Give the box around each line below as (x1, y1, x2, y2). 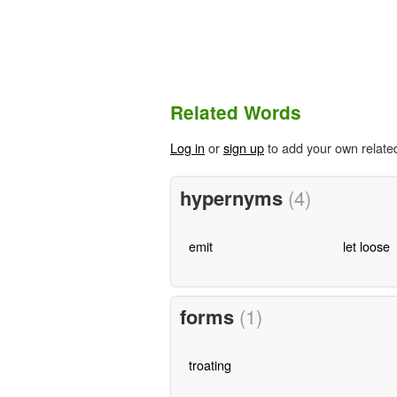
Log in (170, 138, 205, 158)
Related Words (170, 99, 301, 126)
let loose (342, 236, 390, 255)
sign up (223, 138, 264, 158)
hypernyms (179, 183, 288, 212)
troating (188, 355, 231, 375)
